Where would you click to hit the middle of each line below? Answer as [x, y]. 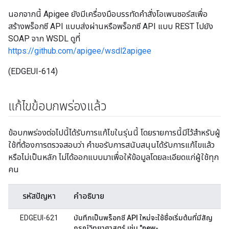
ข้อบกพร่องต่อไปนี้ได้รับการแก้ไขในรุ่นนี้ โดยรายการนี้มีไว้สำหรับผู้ [114, 133]
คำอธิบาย [89, 196]
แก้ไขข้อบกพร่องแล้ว [58, 106]
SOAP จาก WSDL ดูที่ [44, 39]
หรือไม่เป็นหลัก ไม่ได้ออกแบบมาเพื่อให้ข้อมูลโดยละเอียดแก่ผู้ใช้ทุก [113, 157]
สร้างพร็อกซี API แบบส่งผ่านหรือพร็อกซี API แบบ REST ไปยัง [111, 26]
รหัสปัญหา [39, 196]
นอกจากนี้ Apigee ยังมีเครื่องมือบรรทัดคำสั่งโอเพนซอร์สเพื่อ [108, 14]
